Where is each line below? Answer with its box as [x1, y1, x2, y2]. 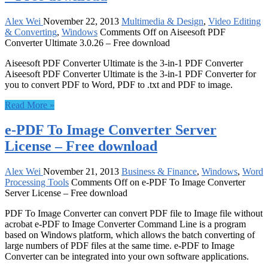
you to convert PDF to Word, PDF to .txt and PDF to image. [5, 79, 233, 90]
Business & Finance [121, 166, 197, 177]
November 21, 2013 [43, 166, 119, 177]
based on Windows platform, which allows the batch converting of [5, 230, 255, 240]
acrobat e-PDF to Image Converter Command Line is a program [5, 219, 246, 230]
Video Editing [208, 16, 261, 26]
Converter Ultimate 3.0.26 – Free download [5, 37, 170, 48]
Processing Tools [5, 177, 69, 188]
